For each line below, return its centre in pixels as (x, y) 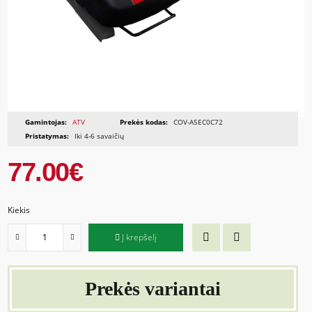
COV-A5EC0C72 (197, 122)
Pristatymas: (47, 135)
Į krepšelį (140, 237)
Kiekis (19, 210)
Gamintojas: (46, 122)
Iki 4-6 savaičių (99, 135)
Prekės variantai (153, 289)
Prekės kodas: (144, 122)
